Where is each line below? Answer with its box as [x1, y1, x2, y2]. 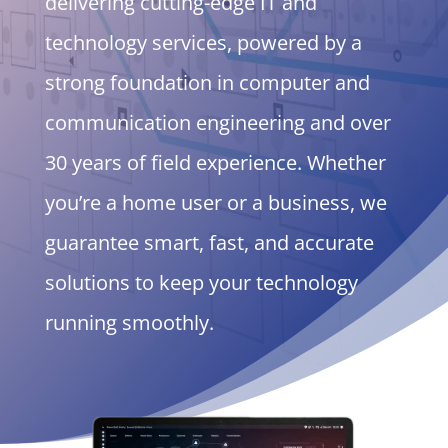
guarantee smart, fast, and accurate [44, 228, 374, 256]
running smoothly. [44, 308, 214, 336]
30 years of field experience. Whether [44, 148, 386, 176]
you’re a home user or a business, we [44, 188, 387, 216]
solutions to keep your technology [44, 268, 358, 296]
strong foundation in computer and [44, 68, 370, 96]
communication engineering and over [44, 108, 391, 136]
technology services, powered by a [44, 28, 362, 56]
